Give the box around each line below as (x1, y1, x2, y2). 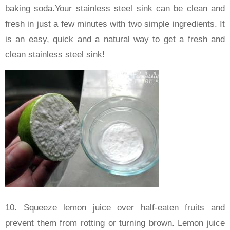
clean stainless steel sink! (5, 49, 105, 60)
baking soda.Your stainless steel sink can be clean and (5, 3, 225, 13)
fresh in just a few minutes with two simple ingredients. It (5, 18, 225, 29)
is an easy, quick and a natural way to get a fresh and (5, 34, 225, 44)
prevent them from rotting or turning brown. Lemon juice (5, 218, 225, 228)
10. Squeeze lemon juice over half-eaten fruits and (5, 202, 225, 213)
